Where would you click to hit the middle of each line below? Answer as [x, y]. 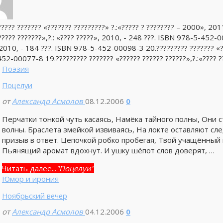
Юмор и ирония [30, 179]
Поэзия [15, 69]
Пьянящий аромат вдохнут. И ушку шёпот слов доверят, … [108, 151]
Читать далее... [29, 168]
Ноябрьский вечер [34, 195]
